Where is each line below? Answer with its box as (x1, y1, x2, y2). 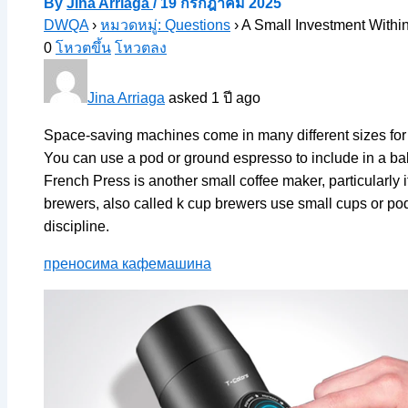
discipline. (44, 218, 109, 234)
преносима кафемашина (44, 255, 211, 271)
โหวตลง (115, 39, 167, 56)
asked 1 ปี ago (165, 89, 260, 106)
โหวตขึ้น (56, 39, 111, 56)
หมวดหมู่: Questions (100, 16, 230, 33)
